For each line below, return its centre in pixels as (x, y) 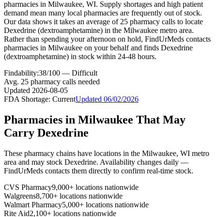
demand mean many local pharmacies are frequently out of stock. (103, 13)
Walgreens (20, 196)
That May (159, 119)
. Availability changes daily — (142, 162)
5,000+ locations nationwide (105, 204)
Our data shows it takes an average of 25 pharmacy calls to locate (103, 21)
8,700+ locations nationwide (79, 196)
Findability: (21, 73)
